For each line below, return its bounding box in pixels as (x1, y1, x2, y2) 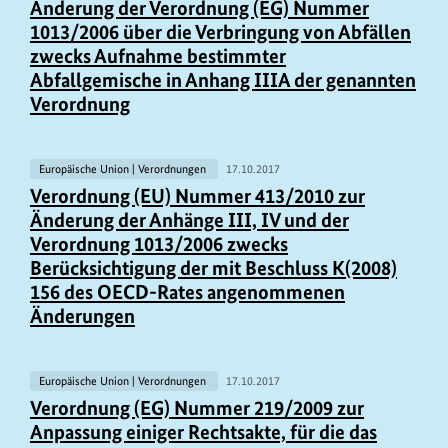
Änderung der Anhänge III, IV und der (30, 208, 349, 233)
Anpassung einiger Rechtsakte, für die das (30, 420, 377, 445)
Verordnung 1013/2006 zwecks (30, 232, 288, 257)
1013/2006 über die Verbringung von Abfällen (30, 19, 411, 44)
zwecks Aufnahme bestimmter (30, 43, 286, 68)
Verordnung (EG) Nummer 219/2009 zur (30, 396, 364, 421)
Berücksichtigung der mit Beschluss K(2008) (30, 256, 397, 281)
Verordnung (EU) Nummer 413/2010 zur (30, 184, 365, 209)
